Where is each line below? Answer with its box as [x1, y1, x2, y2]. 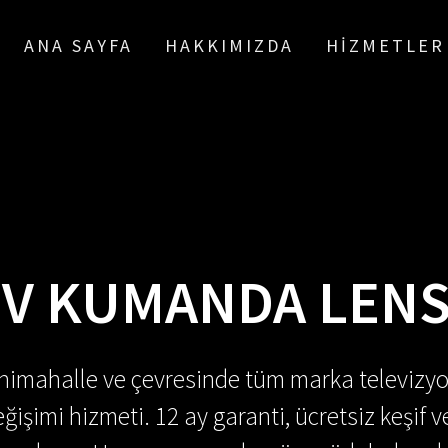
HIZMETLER [326, 34, 446, 57]
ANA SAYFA [23, 34, 133, 57]
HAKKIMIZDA [164, 34, 294, 57]
